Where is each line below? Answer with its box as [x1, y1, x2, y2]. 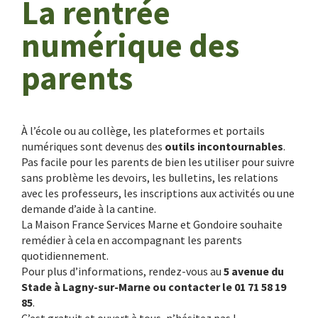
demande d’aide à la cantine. [21, 202, 156, 216]
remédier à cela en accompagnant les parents [21, 233, 242, 247]
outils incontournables [165, 139, 283, 153]
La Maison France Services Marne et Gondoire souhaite [21, 217, 283, 231]
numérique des [21, 25, 239, 66]
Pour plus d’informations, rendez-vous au [21, 264, 224, 278]
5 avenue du [224, 264, 284, 278]
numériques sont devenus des [21, 139, 165, 153]
